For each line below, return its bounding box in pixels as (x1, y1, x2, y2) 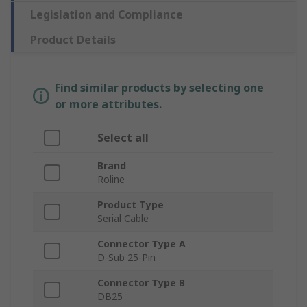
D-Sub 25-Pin (97, 251, 156, 265)
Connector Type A (97, 237, 186, 251)
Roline (97, 173, 125, 186)
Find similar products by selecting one (55, 80, 264, 96)
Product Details (30, 32, 116, 48)
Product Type (97, 198, 164, 212)
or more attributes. (55, 97, 162, 112)
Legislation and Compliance (30, 7, 183, 23)
